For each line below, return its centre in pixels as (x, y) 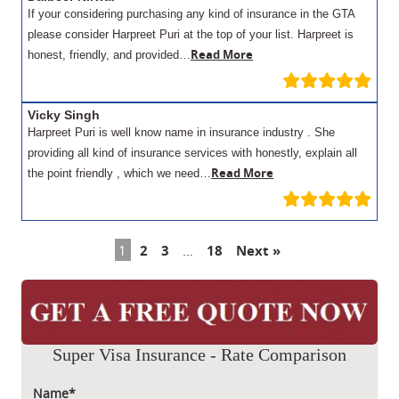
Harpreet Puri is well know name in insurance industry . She (181, 133)
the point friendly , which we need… (119, 174)
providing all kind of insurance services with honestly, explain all (192, 153)
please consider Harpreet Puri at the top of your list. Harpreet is (191, 35)
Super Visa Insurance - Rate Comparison (199, 354)
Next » (258, 250)
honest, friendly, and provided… (109, 55)
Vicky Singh (64, 115)
